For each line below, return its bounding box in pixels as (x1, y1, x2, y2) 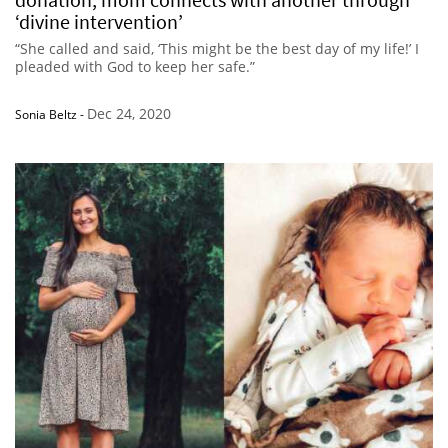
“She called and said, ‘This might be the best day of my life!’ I (15, 39, 419, 59)
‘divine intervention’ (15, 9, 183, 35)
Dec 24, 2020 (87, 104, 171, 124)
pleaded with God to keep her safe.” (15, 57, 255, 77)
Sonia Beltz (15, 106, 77, 124)
